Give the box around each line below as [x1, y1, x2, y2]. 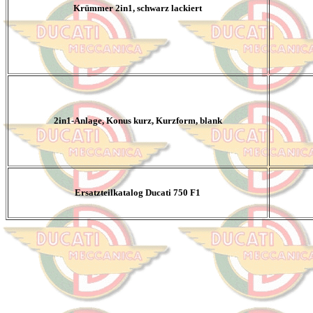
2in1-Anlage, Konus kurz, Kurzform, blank [53, 115, 222, 126]
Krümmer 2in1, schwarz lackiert [73, 3, 202, 13]
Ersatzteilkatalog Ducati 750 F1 [75, 187, 201, 198]
